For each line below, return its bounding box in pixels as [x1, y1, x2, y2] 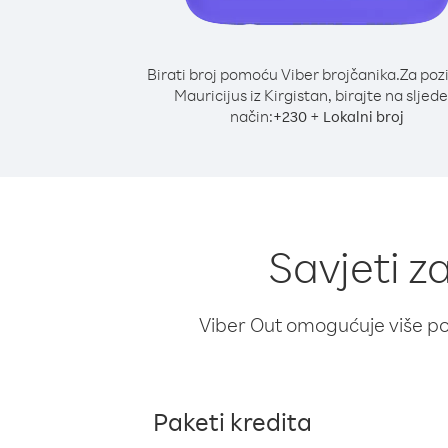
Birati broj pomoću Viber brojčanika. [146, 64, 400, 84]
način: [230, 106, 273, 126]
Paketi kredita [153, 405, 312, 437]
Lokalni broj [323, 107, 404, 126]
